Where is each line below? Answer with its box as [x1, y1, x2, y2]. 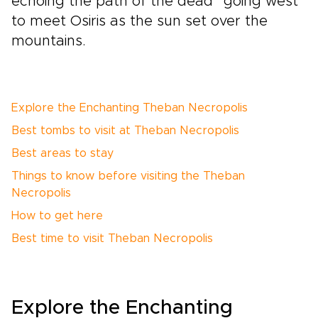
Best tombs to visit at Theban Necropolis [11, 125, 239, 136]
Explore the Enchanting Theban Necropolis [11, 102, 248, 114]
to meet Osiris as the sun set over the [11, 14, 268, 28]
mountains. [11, 34, 86, 48]
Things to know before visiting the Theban [11, 170, 245, 182]
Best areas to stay [11, 148, 114, 159]
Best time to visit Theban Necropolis [11, 233, 213, 244]
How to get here [11, 210, 103, 221]
